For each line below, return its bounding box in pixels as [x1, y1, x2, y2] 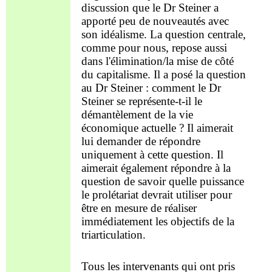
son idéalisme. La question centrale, [81, 28, 246, 41]
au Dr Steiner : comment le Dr [81, 81, 221, 95]
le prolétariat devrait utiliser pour [81, 188, 232, 202]
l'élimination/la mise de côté [103, 55, 234, 68]
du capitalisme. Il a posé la [81, 68, 206, 81]
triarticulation [81, 228, 143, 242]
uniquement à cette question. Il [81, 148, 223, 161]
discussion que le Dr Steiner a [81, 1, 219, 15]
